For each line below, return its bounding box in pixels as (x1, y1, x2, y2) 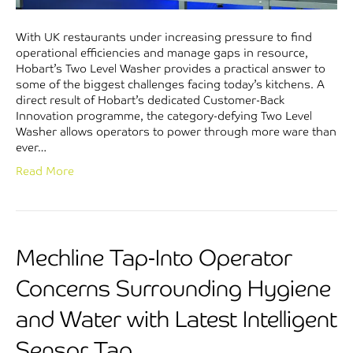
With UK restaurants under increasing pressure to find (16, 30, 312, 45)
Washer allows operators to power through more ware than (16, 124, 336, 139)
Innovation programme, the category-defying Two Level (16, 109, 312, 124)
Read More (16, 164, 74, 179)
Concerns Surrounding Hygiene (16, 274, 331, 303)
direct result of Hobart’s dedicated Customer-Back (16, 93, 284, 108)
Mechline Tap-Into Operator (16, 243, 292, 273)
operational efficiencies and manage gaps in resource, (16, 46, 308, 61)
